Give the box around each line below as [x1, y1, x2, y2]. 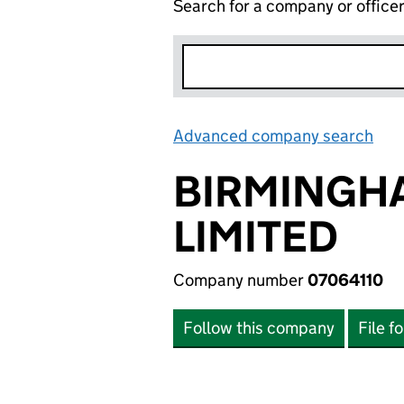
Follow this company [183, 317, 335, 338]
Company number [173, 270, 308, 290]
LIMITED [173, 210, 338, 263]
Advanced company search [173, 125, 373, 146]
